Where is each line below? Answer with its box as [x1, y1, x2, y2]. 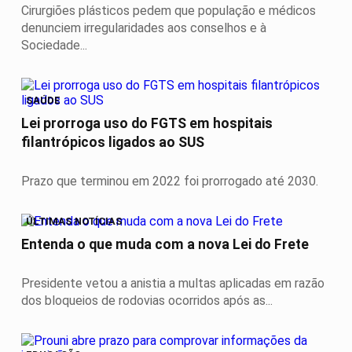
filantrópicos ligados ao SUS [21, 134, 204, 151]
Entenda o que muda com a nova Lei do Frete [21, 236, 309, 253]
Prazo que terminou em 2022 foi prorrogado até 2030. [21, 174, 318, 189]
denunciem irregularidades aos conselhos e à [21, 20, 266, 36]
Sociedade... [21, 38, 87, 53]
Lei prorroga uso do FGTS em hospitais [21, 115, 273, 132]
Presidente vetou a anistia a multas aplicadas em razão [21, 275, 324, 291]
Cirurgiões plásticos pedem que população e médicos [21, 3, 316, 19]
